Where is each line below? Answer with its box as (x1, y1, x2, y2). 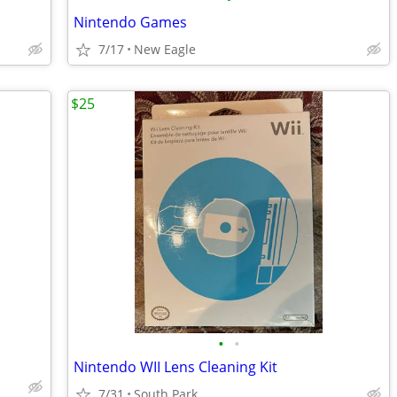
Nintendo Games (74, 12, 187, 32)
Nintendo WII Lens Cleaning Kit (74, 357, 277, 377)
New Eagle (134, 41, 196, 58)
